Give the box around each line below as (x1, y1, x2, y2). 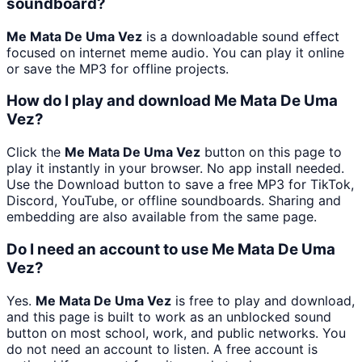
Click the (6, 144, 65, 161)
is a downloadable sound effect (142, 27, 339, 44)
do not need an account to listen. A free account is (6, 340, 318, 357)
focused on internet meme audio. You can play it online (6, 44, 344, 61)
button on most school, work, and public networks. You (6, 324, 346, 341)
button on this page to (200, 144, 342, 161)
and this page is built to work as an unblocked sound (6, 308, 331, 325)
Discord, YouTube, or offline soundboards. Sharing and (6, 192, 341, 209)
